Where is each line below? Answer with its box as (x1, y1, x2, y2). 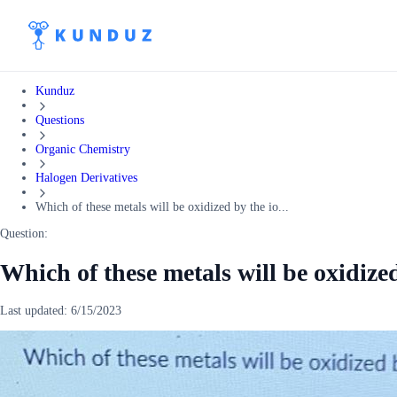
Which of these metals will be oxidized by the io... (35, 200, 289, 214)
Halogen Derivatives (35, 171, 137, 185)
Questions (35, 113, 84, 127)
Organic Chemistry (35, 142, 130, 156)
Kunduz (35, 84, 74, 97)
